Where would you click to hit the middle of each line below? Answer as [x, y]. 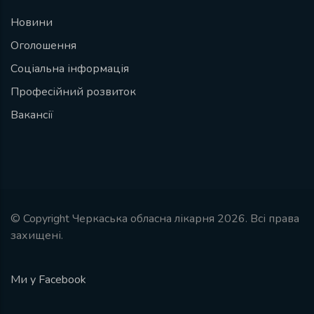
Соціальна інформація [70, 69]
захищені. [37, 236]
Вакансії [32, 115]
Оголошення [43, 46]
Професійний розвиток [73, 92]
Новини [32, 23]
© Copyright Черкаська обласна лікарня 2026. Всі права [155, 219]
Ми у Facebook [48, 280]
